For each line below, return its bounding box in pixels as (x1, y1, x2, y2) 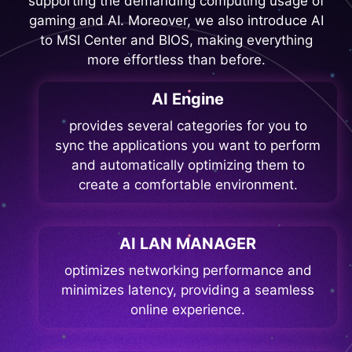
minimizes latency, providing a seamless (61, 282, 314, 299)
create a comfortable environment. (78, 177, 298, 193)
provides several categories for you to (68, 118, 307, 134)
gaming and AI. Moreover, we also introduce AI (28, 13, 324, 29)
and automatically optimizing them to (71, 157, 305, 174)
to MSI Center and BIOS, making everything (39, 32, 313, 49)
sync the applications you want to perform (55, 137, 321, 154)
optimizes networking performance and (64, 262, 312, 279)
